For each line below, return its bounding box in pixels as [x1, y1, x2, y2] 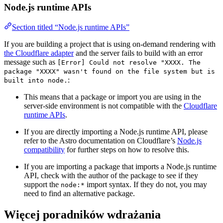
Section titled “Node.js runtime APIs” [12, 23, 129, 32]
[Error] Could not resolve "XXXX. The [57, 59, 201, 67]
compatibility [24, 145, 65, 154]
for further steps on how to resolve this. [65, 145, 189, 154]
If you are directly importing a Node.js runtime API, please [24, 127, 208, 136]
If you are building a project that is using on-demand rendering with [4, 40, 216, 49]
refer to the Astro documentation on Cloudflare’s [24, 136, 177, 145]
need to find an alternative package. [24, 189, 135, 198]
